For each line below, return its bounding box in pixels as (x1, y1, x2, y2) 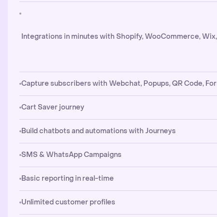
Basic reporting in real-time (21, 174, 114, 183)
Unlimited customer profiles (21, 198, 115, 207)
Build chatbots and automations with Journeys (21, 126, 176, 136)
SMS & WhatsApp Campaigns (21, 150, 122, 159)
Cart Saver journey (21, 103, 84, 112)
